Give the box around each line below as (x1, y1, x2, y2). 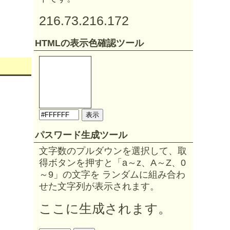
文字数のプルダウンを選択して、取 (39, 146, 187, 156)
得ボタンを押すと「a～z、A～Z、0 (39, 158, 186, 168)
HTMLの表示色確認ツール (35, 38, 144, 48)
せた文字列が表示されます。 (39, 181, 159, 191)
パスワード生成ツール (35, 130, 127, 140)
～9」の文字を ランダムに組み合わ (39, 169, 185, 180)
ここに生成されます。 (39, 201, 171, 216)
